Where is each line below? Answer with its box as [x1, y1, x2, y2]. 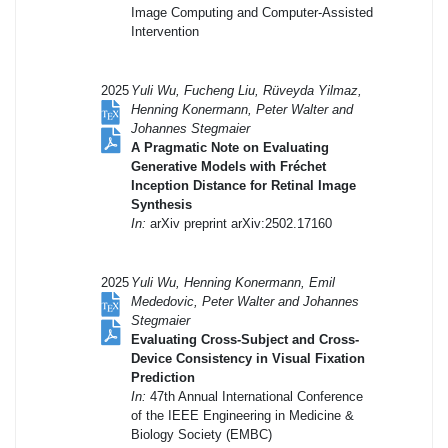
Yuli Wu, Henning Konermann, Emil [131, 274, 335, 290]
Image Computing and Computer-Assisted [131, 4, 373, 20]
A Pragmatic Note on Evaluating [131, 139, 329, 155]
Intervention [131, 23, 199, 39]
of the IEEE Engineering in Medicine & [131, 407, 354, 423]
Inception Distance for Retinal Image [131, 177, 356, 193]
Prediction [131, 369, 195, 385]
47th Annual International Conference [146, 388, 363, 404]
